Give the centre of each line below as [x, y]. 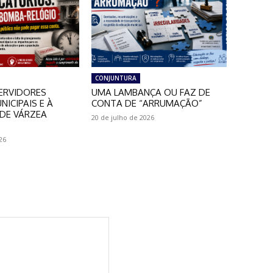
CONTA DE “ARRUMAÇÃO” [147, 103]
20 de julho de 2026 [122, 117]
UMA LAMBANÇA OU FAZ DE [151, 92]
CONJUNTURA [115, 78]
